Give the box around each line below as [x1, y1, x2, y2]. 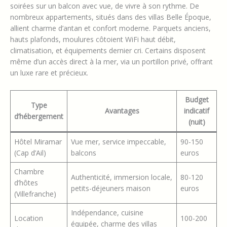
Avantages [104, 105, 139, 116]
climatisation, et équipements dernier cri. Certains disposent [10, 46, 206, 56]
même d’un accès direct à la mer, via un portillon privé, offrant [10, 57, 213, 67]
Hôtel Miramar [14, 136, 62, 146]
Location [14, 213, 43, 223]
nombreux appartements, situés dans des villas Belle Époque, [10, 12, 211, 22]
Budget [184, 94, 209, 104]
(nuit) [188, 117, 205, 127]
